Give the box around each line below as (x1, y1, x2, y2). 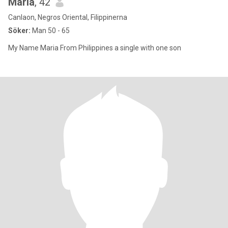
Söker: (8, 26, 31, 35)
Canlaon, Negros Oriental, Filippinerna (8, 13, 127, 21)
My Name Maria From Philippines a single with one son (8, 44, 181, 52)
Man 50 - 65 (31, 26, 70, 35)
